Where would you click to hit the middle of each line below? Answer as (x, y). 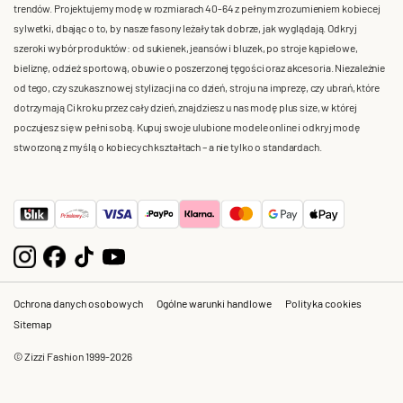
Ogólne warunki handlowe (214, 303)
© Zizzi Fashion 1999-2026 (73, 356)
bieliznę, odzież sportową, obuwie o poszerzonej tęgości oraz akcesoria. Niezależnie (200, 67)
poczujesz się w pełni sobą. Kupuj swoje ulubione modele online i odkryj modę (187, 126)
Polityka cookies (323, 303)
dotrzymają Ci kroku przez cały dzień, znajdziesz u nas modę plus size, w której (185, 107)
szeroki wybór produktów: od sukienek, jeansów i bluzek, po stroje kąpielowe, (186, 47)
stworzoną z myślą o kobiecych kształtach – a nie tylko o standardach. (168, 146)
